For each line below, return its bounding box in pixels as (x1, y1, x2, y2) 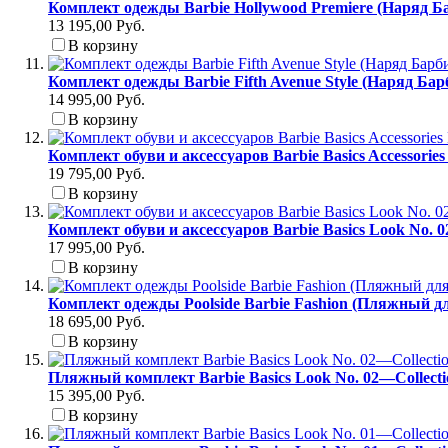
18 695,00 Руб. (48, 313, 145, 331)
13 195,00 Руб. (48, 17, 145, 35)
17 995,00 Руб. (48, 239, 145, 257)
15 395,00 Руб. (48, 387, 145, 405)
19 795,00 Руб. (48, 165, 145, 183)
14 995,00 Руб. (48, 91, 145, 109)
